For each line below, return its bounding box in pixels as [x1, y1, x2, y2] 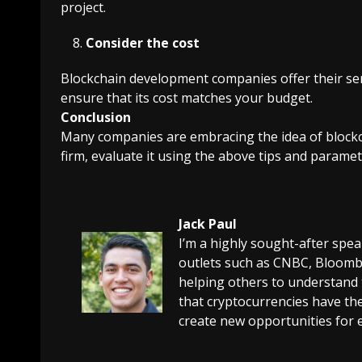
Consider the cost [86, 33, 200, 52]
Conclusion [61, 107, 131, 126]
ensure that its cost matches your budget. [61, 88, 313, 107]
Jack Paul [179, 214, 237, 233]
